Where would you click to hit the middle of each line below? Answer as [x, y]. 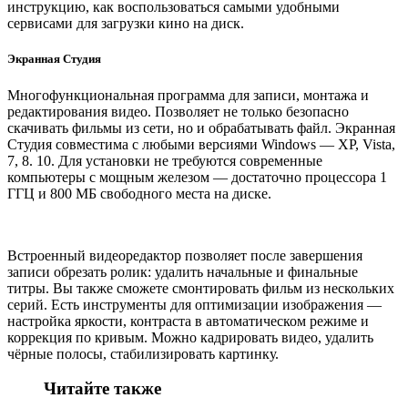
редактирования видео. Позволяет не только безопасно [178, 111]
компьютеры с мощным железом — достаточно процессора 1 [197, 177]
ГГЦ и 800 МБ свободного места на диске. [139, 193]
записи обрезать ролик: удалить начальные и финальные [183, 271]
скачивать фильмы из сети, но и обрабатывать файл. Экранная [201, 127]
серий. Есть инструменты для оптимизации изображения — [194, 304]
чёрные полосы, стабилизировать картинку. [143, 353]
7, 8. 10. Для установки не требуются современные [165, 160]
